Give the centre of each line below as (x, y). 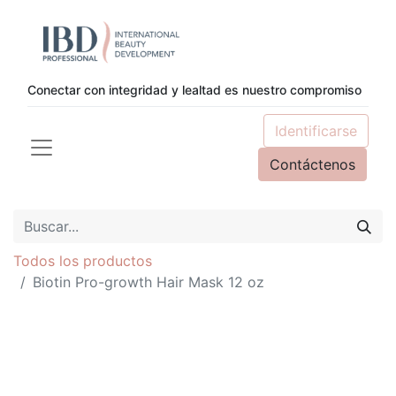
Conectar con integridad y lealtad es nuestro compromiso (194, 90)
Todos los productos (83, 261)
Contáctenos (312, 164)
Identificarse (316, 131)
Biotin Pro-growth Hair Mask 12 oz (148, 282)
